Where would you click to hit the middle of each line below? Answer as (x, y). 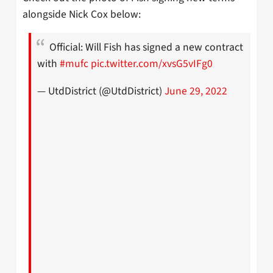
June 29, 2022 (196, 91)
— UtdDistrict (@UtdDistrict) (101, 91)
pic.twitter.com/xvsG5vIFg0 (152, 64)
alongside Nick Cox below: (82, 14)
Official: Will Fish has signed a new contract (146, 48)
